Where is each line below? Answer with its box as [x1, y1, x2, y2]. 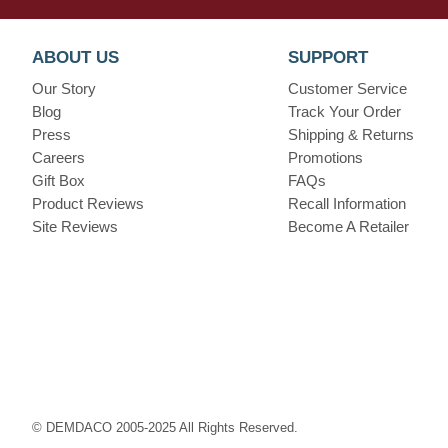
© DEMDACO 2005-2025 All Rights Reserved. [32, 420, 298, 435]
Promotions [287, 149, 363, 166]
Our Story [32, 80, 96, 97]
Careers [32, 149, 85, 166]
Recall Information [287, 195, 406, 212]
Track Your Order [287, 103, 401, 120]
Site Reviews [32, 218, 118, 235]
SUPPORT [287, 48, 368, 67]
